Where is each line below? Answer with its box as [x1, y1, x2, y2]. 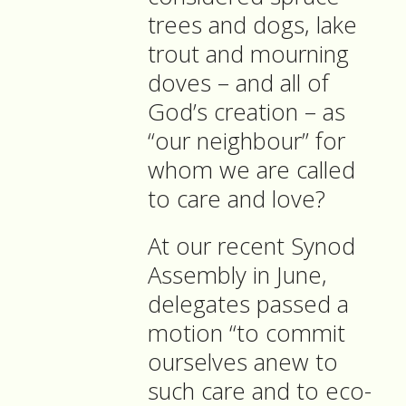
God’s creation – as [148, 96, 345, 129]
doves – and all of [148, 67, 329, 100]
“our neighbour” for [148, 125, 345, 158]
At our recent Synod [148, 230, 355, 263]
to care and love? [148, 183, 325, 216]
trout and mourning [148, 38, 349, 71]
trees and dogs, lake [148, 9, 357, 42]
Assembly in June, [148, 259, 327, 292]
